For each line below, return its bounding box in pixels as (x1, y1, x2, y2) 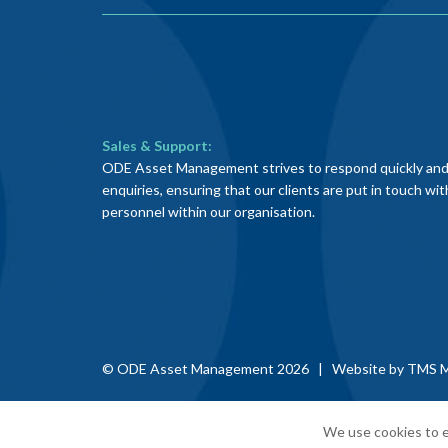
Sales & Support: (102, 136, 212, 154)
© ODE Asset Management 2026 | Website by (102, 359, 407, 377)
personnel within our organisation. (102, 202, 315, 220)
